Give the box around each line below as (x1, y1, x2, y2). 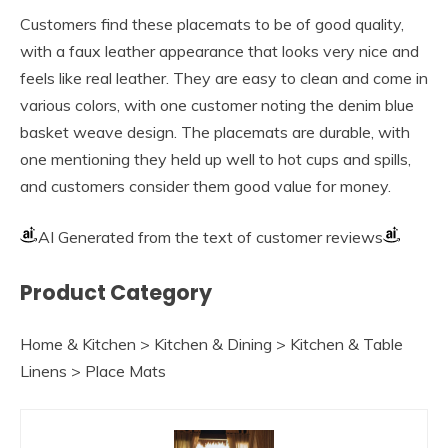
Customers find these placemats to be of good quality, (20, 14, 404, 35)
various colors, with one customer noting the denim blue (20, 95, 414, 116)
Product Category (20, 278, 212, 308)
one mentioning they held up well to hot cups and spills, (20, 149, 411, 170)
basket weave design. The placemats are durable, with (20, 122, 410, 143)
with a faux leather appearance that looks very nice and (20, 41, 419, 62)
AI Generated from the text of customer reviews (38, 227, 383, 248)
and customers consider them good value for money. (20, 176, 391, 197)
